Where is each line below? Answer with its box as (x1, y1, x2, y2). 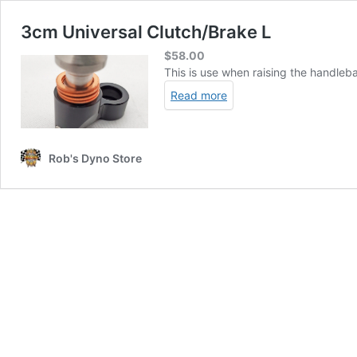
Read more (171, 88, 227, 102)
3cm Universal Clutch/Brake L (21, 22, 271, 42)
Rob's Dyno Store (49, 151, 142, 165)
